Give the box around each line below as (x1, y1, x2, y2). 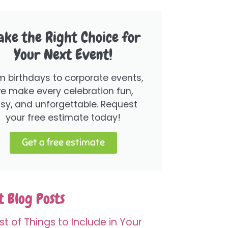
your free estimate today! (6, 111, 121, 124)
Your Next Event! (14, 45, 113, 64)
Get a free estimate (21, 136, 105, 149)
